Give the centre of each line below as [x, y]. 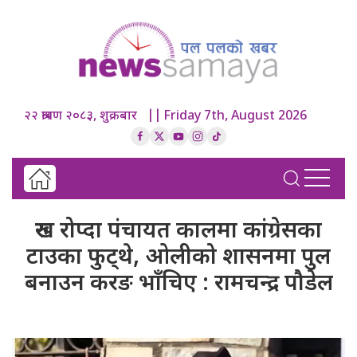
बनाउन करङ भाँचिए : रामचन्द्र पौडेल [178, 285]
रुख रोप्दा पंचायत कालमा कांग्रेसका [178, 232]
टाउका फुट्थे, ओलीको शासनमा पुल [178, 259]
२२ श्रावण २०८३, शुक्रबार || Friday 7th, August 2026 [165, 117]
